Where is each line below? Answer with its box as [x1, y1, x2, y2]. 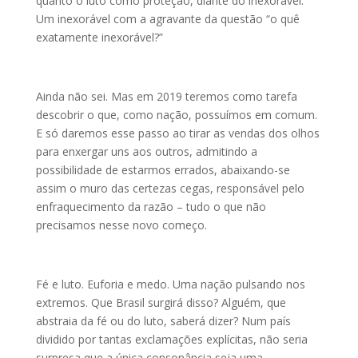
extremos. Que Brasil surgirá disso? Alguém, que [35, 295, 286, 310]
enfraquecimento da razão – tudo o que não [35, 199, 266, 214]
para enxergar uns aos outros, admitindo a [35, 144, 257, 159]
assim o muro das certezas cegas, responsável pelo [35, 181, 304, 196]
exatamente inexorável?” [35, 30, 163, 45]
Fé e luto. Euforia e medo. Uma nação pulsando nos [35, 276, 305, 292]
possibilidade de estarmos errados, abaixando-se [35, 162, 290, 177]
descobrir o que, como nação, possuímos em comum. [35, 107, 317, 122]
